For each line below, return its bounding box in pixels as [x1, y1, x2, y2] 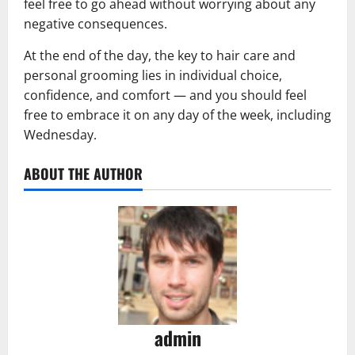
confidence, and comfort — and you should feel [24, 86, 307, 104]
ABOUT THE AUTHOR [24, 162, 143, 184]
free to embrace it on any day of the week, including [24, 105, 331, 124]
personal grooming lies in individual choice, [24, 66, 282, 84]
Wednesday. [24, 125, 97, 143]
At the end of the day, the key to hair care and [24, 46, 296, 64]
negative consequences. [24, 14, 167, 32]
